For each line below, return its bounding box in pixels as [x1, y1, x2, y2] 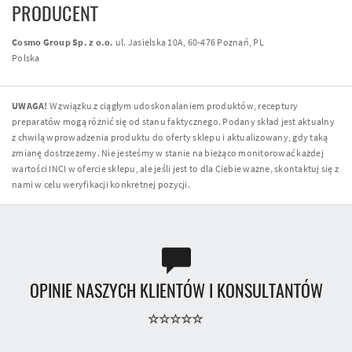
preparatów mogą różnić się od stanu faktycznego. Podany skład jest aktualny [12, 115, 335, 127]
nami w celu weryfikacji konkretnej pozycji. [12, 178, 190, 190]
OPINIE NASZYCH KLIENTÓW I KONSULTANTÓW [29, 278, 323, 302]
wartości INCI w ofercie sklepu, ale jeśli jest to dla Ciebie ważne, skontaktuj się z [12, 162, 339, 174]
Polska [12, 51, 40, 64]
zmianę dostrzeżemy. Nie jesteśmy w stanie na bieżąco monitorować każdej [12, 146, 324, 159]
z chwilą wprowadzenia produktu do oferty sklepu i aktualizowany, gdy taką [12, 130, 328, 143]
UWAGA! [12, 99, 48, 112]
